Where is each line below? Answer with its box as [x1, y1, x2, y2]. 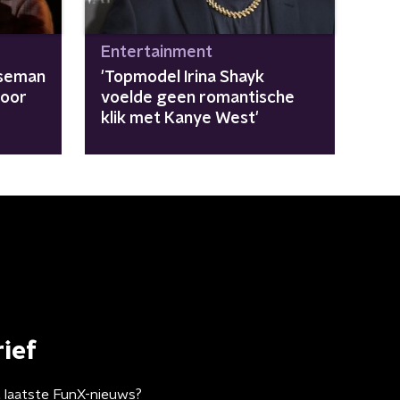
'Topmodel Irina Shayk [100, 69, 264, 86]
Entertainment [100, 44, 212, 61]
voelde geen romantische [100, 89, 295, 106]
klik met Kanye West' [100, 110, 259, 127]
